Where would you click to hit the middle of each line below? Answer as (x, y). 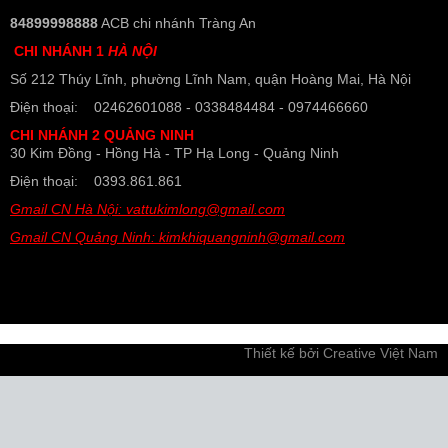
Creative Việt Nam (380, 353)
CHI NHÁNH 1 (61, 51)
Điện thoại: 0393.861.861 (96, 181)
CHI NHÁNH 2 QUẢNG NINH (102, 135)
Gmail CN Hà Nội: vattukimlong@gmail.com (147, 209)
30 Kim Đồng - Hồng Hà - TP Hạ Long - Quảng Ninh (174, 153)
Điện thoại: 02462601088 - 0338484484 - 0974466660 (189, 107)
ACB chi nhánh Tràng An (177, 23)
